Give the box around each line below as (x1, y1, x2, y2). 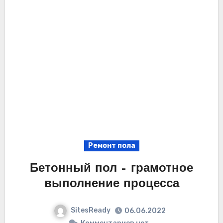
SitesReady (70, 206, 111, 215)
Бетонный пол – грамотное (30, 162, 193, 175)
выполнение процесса (44, 178, 179, 190)
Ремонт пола (88, 141, 135, 150)
